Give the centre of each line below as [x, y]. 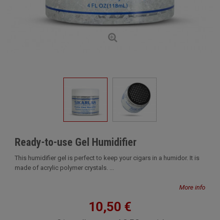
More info [192, 187]
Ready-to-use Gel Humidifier [76, 142]
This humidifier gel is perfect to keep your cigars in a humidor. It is [107, 158]
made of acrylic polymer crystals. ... [64, 168]
